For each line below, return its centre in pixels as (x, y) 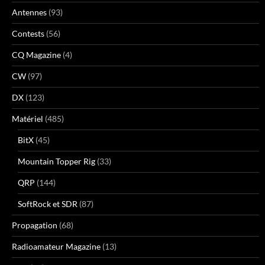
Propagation (35, 225)
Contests (28, 34)
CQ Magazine (36, 55)
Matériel (28, 119)
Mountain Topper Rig (56, 161)
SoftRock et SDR (48, 204)
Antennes (29, 12)
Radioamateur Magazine (56, 247)
